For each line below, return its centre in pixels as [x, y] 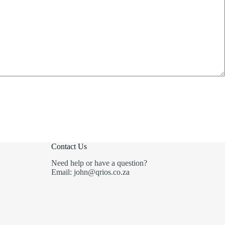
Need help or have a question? [99, 163]
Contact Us [69, 147]
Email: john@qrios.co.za [90, 172]
